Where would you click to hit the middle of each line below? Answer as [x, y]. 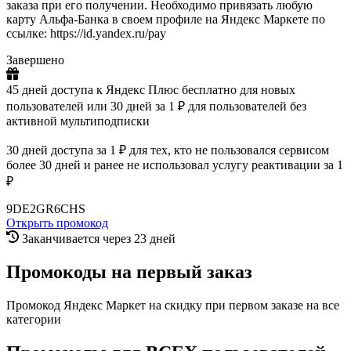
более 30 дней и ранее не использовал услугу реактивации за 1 [175, 165]
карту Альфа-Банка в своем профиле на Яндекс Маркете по [166, 20]
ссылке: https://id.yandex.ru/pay [86, 34]
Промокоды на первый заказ [129, 272]
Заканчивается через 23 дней [99, 239]
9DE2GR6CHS [46, 209]
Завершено [35, 60]
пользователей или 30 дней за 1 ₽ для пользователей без [156, 107]
